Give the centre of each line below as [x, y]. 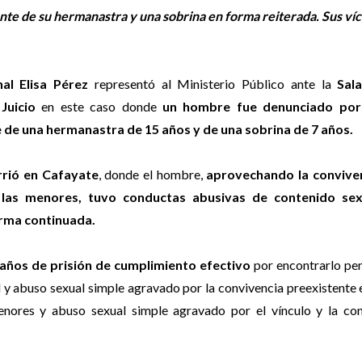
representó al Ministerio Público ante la [210, 83]
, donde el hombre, [150, 174]
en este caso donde [96, 106]
